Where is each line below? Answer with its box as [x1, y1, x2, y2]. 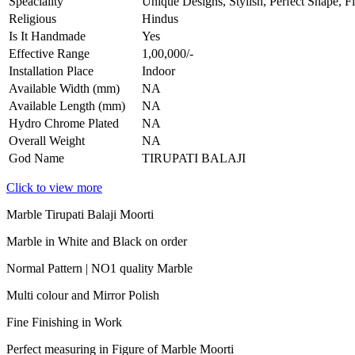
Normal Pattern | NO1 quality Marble [6, 261, 193, 275]
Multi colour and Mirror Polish [6, 288, 159, 302]
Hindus [142, 11, 178, 25]
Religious [9, 11, 56, 25]
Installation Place [9, 63, 94, 78]
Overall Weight [9, 133, 85, 147]
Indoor [142, 63, 175, 78]
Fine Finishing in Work [6, 315, 125, 329]
